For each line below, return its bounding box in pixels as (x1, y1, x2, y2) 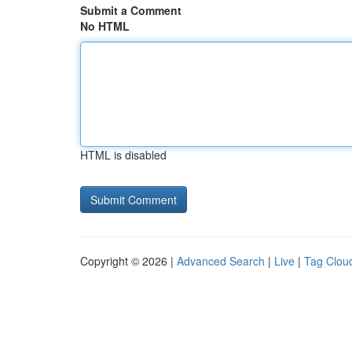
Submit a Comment (80, 2, 181, 18)
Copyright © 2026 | (80, 253, 177, 269)
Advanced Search (177, 253, 265, 269)
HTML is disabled (80, 147, 167, 163)
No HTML (80, 18, 130, 34)
